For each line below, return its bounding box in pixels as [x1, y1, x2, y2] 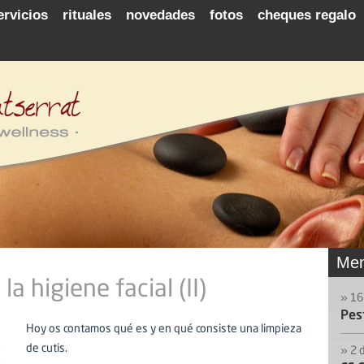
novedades [126, 7, 195, 23]
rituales [63, 7, 111, 23]
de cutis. [26, 343, 67, 354]
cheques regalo [258, 7, 356, 23]
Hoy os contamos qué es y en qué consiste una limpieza [26, 323, 301, 335]
